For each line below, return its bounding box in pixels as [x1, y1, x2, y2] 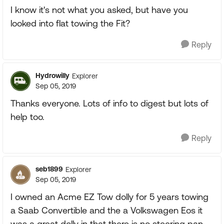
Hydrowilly [35, 71, 69, 79]
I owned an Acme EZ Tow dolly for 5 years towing [10, 191, 208, 202]
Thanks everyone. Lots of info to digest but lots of [10, 98, 208, 108]
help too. [10, 111, 44, 122]
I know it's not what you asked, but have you [10, 4, 188, 15]
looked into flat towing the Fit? [10, 18, 130, 28]
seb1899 [35, 165, 63, 173]
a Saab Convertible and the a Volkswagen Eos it [10, 205, 202, 215]
